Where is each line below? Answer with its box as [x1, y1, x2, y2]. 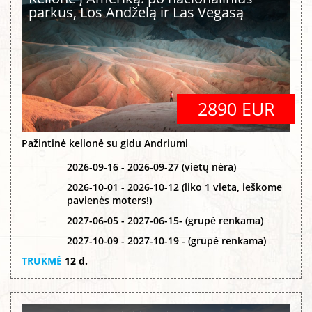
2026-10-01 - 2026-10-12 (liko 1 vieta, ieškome [67, 180, 282, 194]
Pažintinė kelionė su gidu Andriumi [22, 136, 188, 150]
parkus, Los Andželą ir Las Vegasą [29, 2, 244, 22]
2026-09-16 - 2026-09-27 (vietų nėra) [67, 160, 236, 174]
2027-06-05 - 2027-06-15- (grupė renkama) [67, 214, 263, 228]
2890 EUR [198, 97, 274, 121]
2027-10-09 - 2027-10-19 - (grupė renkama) [67, 234, 266, 248]
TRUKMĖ [22, 254, 62, 268]
